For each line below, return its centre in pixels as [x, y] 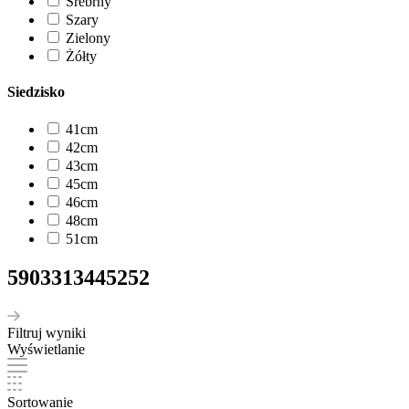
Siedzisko [36, 91]
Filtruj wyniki [47, 332]
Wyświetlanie [46, 349]
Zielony [88, 37]
